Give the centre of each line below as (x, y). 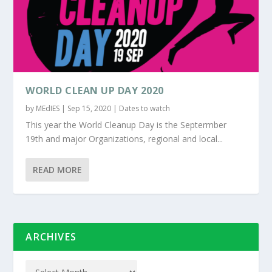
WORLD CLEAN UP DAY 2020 (95, 90)
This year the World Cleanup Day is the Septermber (126, 124)
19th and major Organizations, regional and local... (124, 138)
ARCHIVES (51, 236)
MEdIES (48, 108)
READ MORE (58, 169)
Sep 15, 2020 (90, 108)
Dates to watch (145, 108)
